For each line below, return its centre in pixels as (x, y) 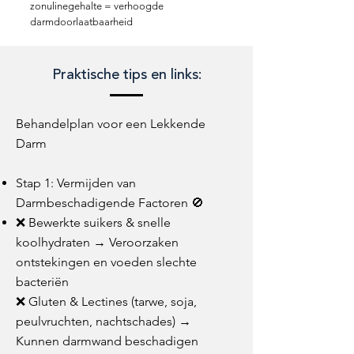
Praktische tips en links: (126, 75)
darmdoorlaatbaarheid (81, 22)
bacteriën (42, 282)
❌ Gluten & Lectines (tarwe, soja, (106, 301)
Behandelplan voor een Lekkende (111, 124)
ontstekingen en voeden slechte (106, 262)
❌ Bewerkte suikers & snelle (93, 222)
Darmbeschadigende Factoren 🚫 (110, 203)
